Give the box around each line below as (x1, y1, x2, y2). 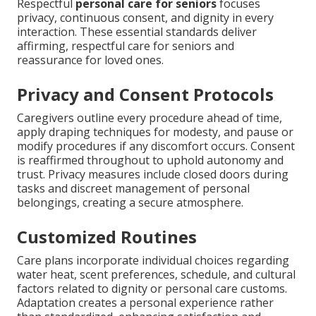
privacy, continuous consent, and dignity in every (17, 10, 274, 26)
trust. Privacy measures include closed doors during (17, 166, 288, 183)
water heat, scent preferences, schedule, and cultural (17, 267, 296, 283)
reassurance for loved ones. (17, 52, 164, 68)
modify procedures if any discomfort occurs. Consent (17, 138, 295, 154)
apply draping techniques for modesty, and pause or (17, 124, 293, 140)
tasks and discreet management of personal (17, 181, 250, 197)
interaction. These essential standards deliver (17, 24, 257, 40)
